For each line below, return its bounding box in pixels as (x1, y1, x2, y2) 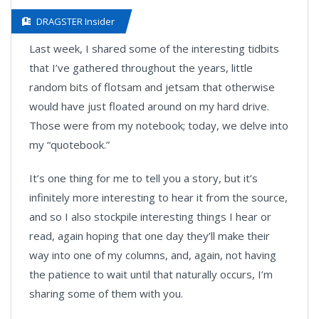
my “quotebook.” (29, 137, 110, 152)
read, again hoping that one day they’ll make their (29, 229, 270, 243)
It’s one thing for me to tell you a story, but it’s (29, 171, 258, 185)
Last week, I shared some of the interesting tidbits (29, 41, 279, 56)
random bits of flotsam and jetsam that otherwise (29, 80, 275, 94)
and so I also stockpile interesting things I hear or (29, 209, 271, 224)
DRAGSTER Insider (36, 15, 115, 28)
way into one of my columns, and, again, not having (29, 248, 276, 262)
